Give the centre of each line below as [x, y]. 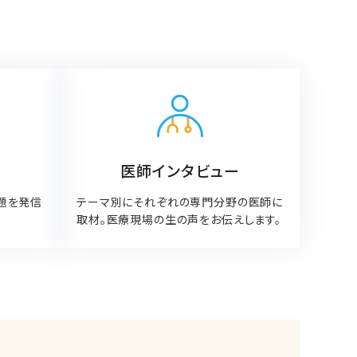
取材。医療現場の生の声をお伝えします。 [179, 219]
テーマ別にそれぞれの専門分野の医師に [180, 202]
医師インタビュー [180, 170]
